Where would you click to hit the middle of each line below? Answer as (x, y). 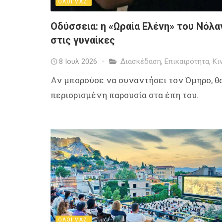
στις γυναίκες (83, 40)
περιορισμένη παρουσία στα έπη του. (125, 95)
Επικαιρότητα (187, 61)
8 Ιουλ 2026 (78, 61)
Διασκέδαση (141, 61)
